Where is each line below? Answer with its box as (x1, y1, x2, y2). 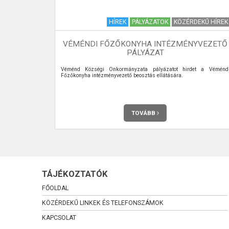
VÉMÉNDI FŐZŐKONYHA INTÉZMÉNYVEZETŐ (63, 39, 227, 49)
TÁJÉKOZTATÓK (42, 169, 108, 179)
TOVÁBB (131, 109, 157, 117)
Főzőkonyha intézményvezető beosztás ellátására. (60, 72, 183, 79)
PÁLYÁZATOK (131, 18, 168, 26)
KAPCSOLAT (42, 214, 76, 221)
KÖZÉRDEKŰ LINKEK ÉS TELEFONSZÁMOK (42, 199, 164, 207)
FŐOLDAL (42, 185, 68, 192)
